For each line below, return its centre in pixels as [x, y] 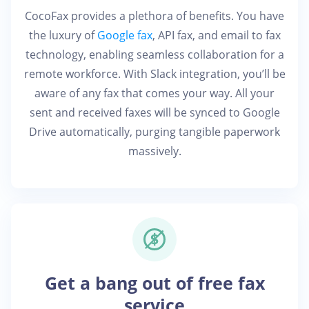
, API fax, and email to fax [216, 35]
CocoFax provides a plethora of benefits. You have [154, 16]
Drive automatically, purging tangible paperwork [154, 132]
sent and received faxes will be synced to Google [154, 112]
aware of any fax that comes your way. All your [154, 93]
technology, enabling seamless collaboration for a [154, 54]
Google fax [124, 35]
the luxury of [63, 35]
